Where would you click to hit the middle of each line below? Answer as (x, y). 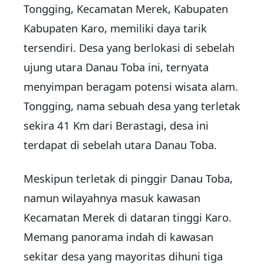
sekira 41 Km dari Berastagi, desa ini (116, 126)
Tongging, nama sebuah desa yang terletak (132, 106)
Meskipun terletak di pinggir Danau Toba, (128, 179)
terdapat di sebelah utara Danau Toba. (120, 145)
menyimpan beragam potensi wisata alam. (131, 87)
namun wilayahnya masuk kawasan (112, 198)
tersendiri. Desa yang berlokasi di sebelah (129, 48)
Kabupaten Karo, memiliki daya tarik (115, 28)
